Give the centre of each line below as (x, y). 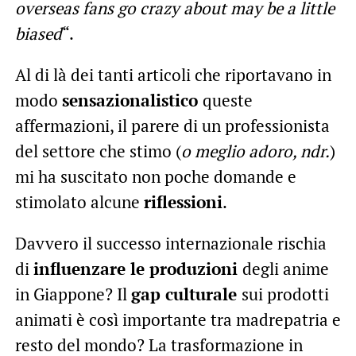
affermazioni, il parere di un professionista (172, 125)
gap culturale (186, 294)
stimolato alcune (79, 201)
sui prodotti (285, 294)
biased (38, 33)
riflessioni (183, 201)
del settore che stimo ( (98, 151)
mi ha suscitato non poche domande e (155, 176)
